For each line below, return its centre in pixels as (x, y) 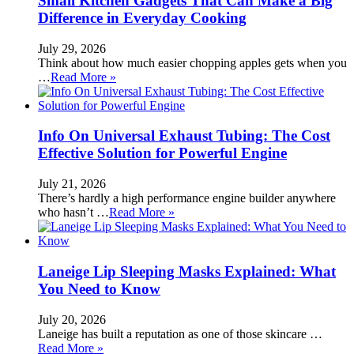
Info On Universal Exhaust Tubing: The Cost (184, 136)
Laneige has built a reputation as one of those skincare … (180, 333)
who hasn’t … (73, 213)
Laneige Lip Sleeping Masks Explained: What (187, 271)
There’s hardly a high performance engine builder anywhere (187, 198)
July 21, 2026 (72, 184)
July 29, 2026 (72, 48)
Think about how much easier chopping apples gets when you (192, 62)
